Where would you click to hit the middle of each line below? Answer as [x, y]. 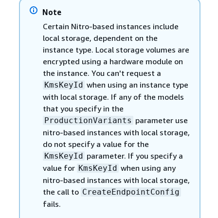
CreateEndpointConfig [131, 192]
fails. [52, 204]
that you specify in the [83, 108]
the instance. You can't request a [102, 73]
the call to [62, 191]
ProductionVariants [88, 120]
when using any [147, 168]
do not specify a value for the [96, 144]
